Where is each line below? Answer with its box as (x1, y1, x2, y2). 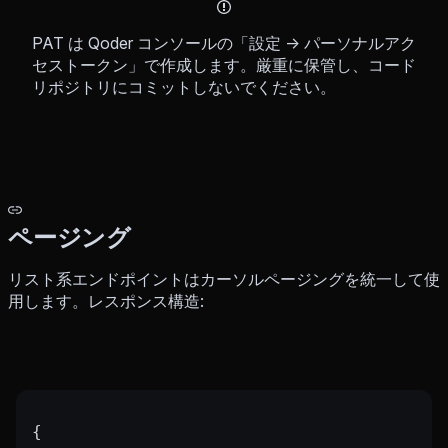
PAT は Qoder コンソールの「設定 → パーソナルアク (32, 33, 416, 54)
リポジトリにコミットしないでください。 (32, 77, 336, 98)
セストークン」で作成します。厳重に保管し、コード (32, 55, 416, 76)
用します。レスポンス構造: (8, 291, 204, 312)
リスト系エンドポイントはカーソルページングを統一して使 (8, 269, 440, 290)
